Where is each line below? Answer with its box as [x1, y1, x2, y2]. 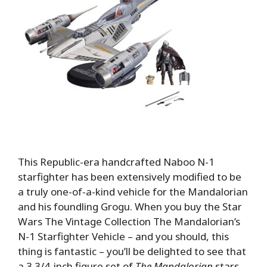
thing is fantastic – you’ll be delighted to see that [18, 244, 246, 258]
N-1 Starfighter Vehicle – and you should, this [18, 229, 229, 243]
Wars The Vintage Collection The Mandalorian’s [18, 214, 240, 228]
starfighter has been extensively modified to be [18, 169, 241, 184]
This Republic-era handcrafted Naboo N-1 [18, 154, 215, 169]
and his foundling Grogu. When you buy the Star [18, 199, 242, 213]
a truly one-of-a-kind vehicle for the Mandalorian [18, 184, 248, 198]
